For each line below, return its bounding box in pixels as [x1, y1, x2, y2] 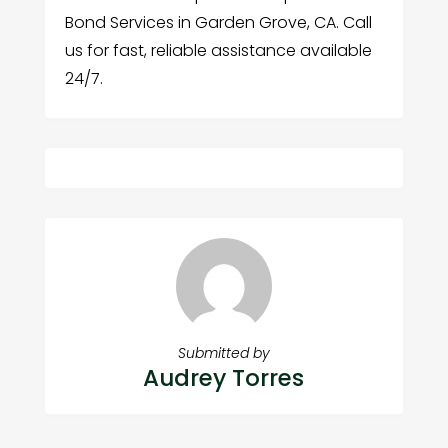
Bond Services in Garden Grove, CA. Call [64, 10, 372, 34]
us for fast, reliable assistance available [64, 38, 372, 62]
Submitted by [177, 342, 270, 363]
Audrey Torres [143, 361, 305, 394]
